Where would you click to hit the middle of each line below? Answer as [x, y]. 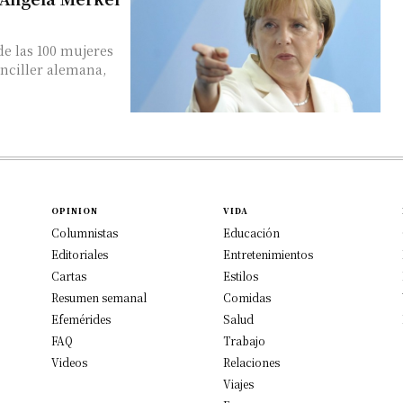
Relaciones [251, 362]
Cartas [69, 275]
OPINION [75, 210]
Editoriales [80, 254]
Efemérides [81, 318]
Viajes [238, 383]
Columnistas [85, 232]
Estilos [241, 275]
